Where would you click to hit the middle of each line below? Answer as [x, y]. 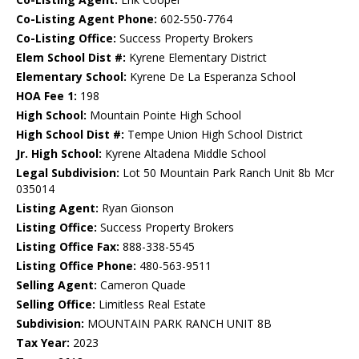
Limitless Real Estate [151, 305]
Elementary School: [71, 77]
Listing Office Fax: [68, 247]
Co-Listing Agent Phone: [87, 19]
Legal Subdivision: [68, 173]
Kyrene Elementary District [196, 58]
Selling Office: [56, 305]
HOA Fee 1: [46, 96]
